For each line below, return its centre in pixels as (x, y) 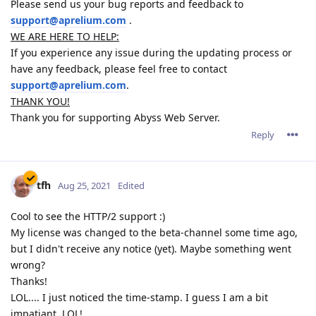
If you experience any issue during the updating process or (151, 52)
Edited (131, 185)
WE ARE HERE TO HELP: (65, 36)
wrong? (28, 265)
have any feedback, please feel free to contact (119, 68)
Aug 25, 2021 (84, 185)
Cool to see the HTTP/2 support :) (88, 216)
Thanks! (29, 281)
